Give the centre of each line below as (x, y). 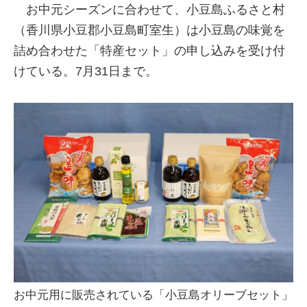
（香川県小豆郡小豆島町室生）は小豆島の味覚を (149, 30)
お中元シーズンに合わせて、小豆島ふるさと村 (149, 9)
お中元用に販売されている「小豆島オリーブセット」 (153, 295)
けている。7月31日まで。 (86, 71)
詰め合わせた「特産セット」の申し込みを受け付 (149, 50)
